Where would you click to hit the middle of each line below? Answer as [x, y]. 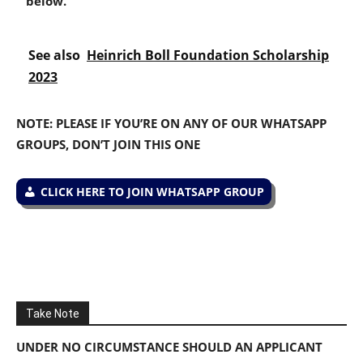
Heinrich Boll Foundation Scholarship [208, 56]
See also [54, 56]
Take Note [53, 314]
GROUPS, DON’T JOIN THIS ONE [108, 145]
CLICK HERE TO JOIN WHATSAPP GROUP [152, 192]
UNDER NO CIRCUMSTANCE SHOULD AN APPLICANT [169, 347]
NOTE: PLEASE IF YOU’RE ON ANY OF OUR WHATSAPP [171, 124]
